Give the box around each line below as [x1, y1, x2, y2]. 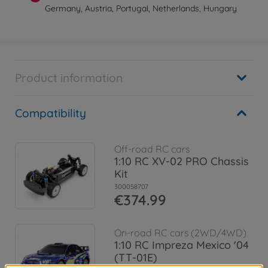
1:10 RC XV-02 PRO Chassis [114, 154, 249, 168]
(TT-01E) [114, 251, 157, 265]
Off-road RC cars [114, 142, 190, 155]
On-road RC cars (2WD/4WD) [114, 227, 246, 239]
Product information [15, 71, 123, 85]
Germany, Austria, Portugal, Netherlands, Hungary [45, 3, 237, 14]
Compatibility [15, 106, 86, 120]
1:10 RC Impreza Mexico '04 [114, 238, 249, 252]
